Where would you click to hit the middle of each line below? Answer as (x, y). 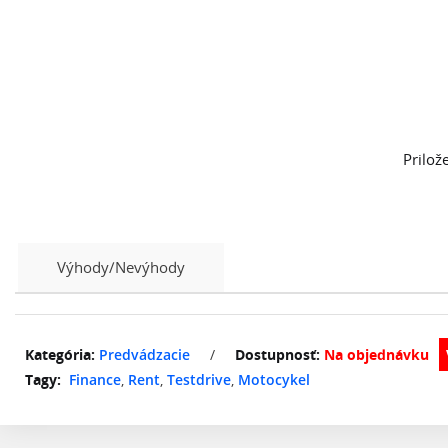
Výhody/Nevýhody (121, 267)
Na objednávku (376, 355)
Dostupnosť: (277, 355)
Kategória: (60, 355)
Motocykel (274, 380)
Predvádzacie (144, 355)
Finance (95, 380)
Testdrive (199, 380)
